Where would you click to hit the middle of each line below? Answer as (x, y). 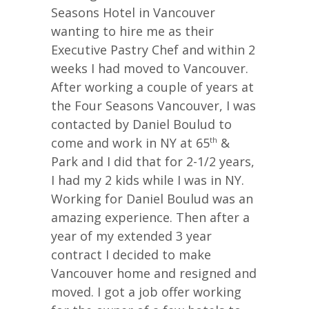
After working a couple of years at (152, 87)
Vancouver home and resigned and (154, 273)
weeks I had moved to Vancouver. (150, 68)
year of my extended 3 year (131, 236)
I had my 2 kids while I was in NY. (148, 180)
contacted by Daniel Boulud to (141, 124)
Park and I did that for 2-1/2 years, (153, 161)
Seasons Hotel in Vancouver (133, 12)
